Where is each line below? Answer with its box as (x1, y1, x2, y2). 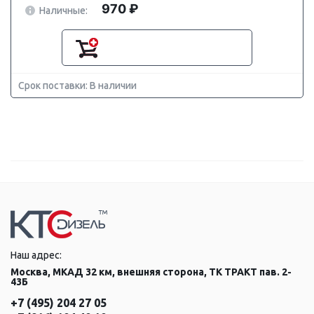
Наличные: (39, 4, 88, 16)
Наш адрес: (11, 250, 62, 261)
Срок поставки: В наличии (18, 80, 137, 91)
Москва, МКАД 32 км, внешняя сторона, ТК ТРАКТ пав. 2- (11, 266, 292, 278)
